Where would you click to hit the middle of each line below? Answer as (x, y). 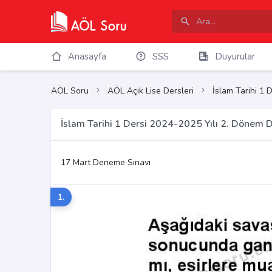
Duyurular (235, 56)
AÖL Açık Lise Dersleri (151, 91)
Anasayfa (87, 56)
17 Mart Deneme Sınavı (106, 163)
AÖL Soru (70, 91)
